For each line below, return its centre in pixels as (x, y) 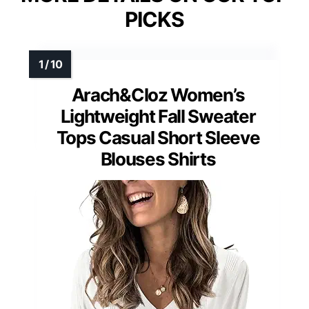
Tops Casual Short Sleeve (158, 138)
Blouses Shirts (158, 159)
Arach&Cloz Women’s (158, 95)
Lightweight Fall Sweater (158, 117)
